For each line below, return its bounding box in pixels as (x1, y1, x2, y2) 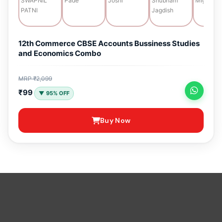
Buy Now (100, 116, 131, 125)
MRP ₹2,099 (18, 75, 52, 82)
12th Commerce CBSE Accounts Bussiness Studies (18, 39, 200, 48)
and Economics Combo (18, 49, 101, 58)
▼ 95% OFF (39, 90, 69, 97)
